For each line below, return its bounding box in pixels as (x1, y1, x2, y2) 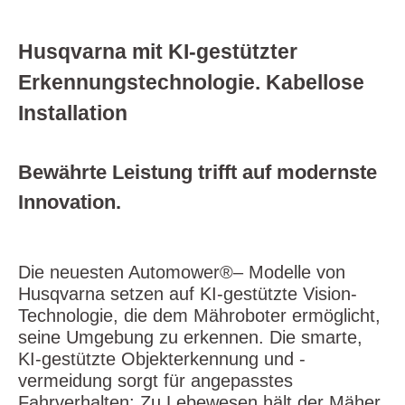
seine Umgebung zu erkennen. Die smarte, (18, 327, 363, 348)
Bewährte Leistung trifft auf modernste (18, 161, 377, 184)
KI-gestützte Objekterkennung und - (18, 349, 306, 370)
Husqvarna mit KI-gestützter (18, 40, 297, 64)
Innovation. (18, 191, 121, 214)
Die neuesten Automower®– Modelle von (18, 262, 345, 283)
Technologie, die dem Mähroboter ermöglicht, (18, 306, 381, 326)
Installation (18, 101, 127, 126)
